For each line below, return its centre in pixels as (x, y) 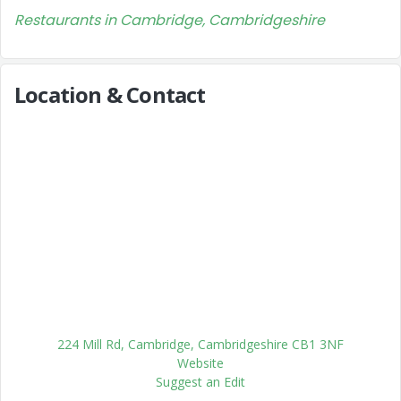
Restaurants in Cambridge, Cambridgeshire (170, 20)
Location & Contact (110, 94)
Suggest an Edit (200, 382)
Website (200, 363)
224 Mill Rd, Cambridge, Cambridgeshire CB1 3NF (200, 344)
